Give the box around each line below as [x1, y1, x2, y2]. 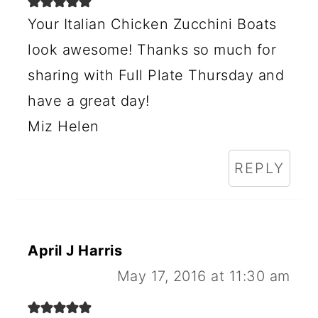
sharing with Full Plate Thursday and [28, 66, 285, 84]
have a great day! [28, 92, 150, 109]
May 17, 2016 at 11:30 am [116, 267, 290, 285]
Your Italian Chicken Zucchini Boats [28, 15, 277, 33]
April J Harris [28, 241, 123, 259]
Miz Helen [28, 117, 99, 135]
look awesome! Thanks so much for [28, 40, 277, 58]
